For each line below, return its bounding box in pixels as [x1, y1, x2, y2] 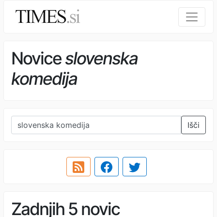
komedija [11, 68, 77, 89]
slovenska [65, 48, 138, 69]
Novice [11, 48, 65, 69]
